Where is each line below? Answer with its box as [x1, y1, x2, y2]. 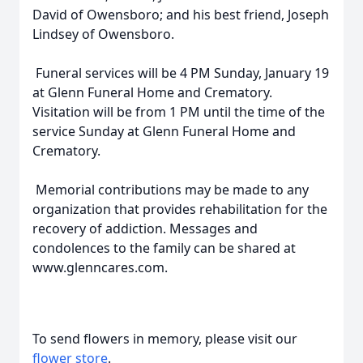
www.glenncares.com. [32, 258, 171, 276]
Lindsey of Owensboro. [32, 25, 174, 43]
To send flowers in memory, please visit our [32, 330, 297, 348]
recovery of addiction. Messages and [32, 220, 258, 237]
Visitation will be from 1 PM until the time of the [32, 103, 325, 121]
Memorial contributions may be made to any [32, 181, 309, 199]
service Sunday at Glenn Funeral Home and [32, 122, 296, 140]
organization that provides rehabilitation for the [32, 200, 327, 218]
